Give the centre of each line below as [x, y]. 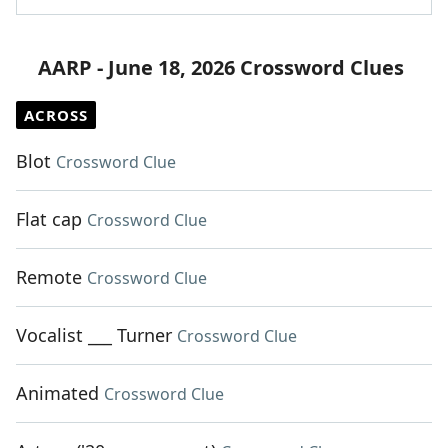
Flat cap [49, 219]
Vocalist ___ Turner [94, 335]
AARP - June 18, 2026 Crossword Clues [221, 68]
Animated [57, 393]
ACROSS [56, 115]
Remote [49, 277]
